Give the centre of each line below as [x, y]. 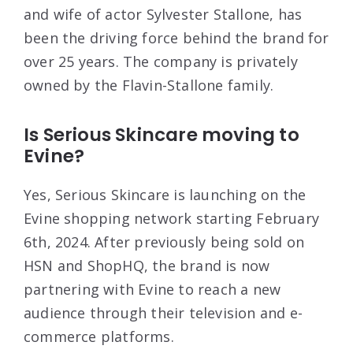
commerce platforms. [101, 336]
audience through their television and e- [163, 312]
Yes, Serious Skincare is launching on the [165, 194]
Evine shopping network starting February [172, 218]
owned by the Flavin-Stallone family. [151, 85]
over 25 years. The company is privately [161, 61]
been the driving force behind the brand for [176, 37]
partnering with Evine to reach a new [152, 289]
